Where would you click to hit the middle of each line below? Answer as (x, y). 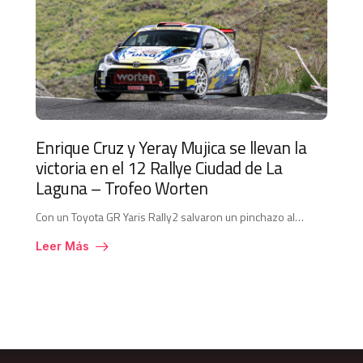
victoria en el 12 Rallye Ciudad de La (159, 167)
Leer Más (62, 246)
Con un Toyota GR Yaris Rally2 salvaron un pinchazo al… (170, 217)
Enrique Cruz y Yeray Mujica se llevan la (171, 147)
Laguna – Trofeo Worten (122, 188)
